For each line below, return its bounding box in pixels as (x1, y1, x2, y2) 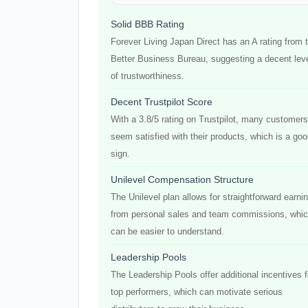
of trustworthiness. (111, 71, 184, 81)
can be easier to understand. (111, 226, 224, 236)
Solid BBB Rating (111, 19, 184, 30)
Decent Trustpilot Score (111, 96, 212, 107)
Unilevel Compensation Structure (111, 174, 254, 185)
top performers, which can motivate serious (111, 287, 283, 297)
